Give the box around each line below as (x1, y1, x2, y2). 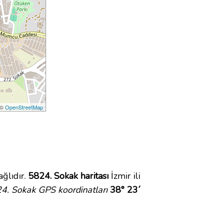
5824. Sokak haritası (28, 170, 109, 182)
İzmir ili (109, 170, 140, 182)
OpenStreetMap (5, 103, 44, 111)
